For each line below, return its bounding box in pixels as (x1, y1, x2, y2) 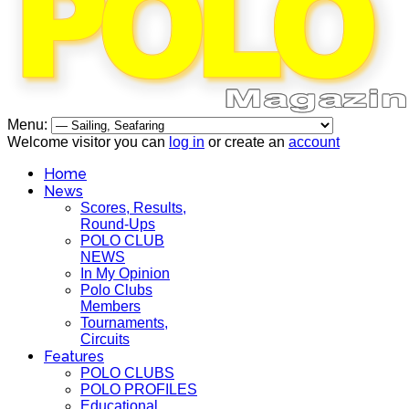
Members (80, 299, 141, 314)
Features (44, 348, 104, 365)
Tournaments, (80, 315, 168, 330)
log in (169, 134, 204, 150)
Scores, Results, (80, 200, 186, 215)
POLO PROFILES (80, 382, 197, 397)
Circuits (80, 331, 130, 347)
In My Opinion (80, 266, 170, 281)
